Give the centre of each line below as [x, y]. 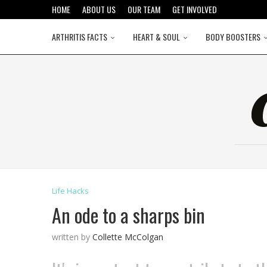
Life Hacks [70, 191]
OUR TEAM [144, 9]
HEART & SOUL [156, 37]
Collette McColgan [128, 237]
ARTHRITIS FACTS [80, 37]
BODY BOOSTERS [233, 37]
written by [72, 237]
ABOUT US [99, 9]
